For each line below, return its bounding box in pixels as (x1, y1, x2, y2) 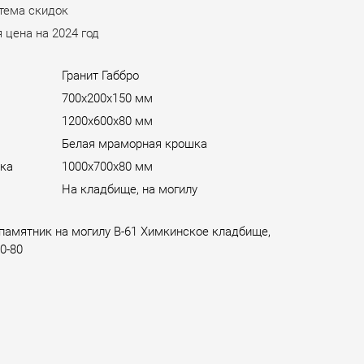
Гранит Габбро (62, 67, 139, 83)
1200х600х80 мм (62, 113, 153, 128)
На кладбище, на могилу (62, 181, 197, 197)
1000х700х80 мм (62, 158, 153, 174)
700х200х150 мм (62, 90, 153, 106)
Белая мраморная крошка (62, 136, 207, 151)
